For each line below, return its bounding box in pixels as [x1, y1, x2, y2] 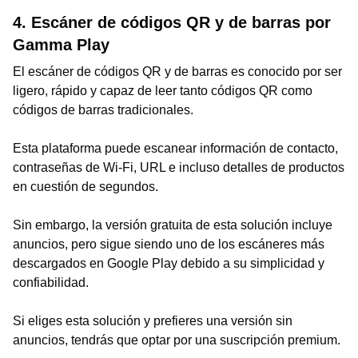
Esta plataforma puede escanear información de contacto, [13, 141, 338, 155]
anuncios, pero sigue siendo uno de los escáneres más [13, 237, 324, 251]
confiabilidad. [13, 276, 89, 289]
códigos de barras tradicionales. [13, 103, 193, 117]
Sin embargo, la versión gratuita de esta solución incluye [13, 218, 332, 232]
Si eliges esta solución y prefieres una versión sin [13, 314, 292, 328]
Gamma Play [13, 36, 109, 54]
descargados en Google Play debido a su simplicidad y [13, 257, 324, 270]
